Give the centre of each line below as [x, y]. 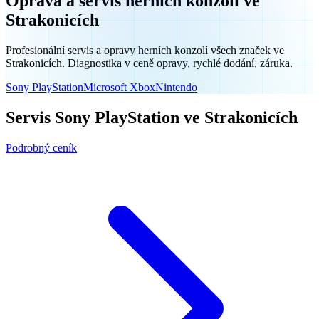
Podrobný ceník [41, 147]
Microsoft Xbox [119, 87]
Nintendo [176, 87]
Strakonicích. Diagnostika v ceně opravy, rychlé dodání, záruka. [149, 63]
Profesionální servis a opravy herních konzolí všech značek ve [145, 50]
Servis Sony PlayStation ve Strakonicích [152, 117]
